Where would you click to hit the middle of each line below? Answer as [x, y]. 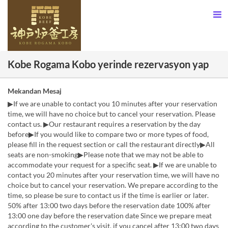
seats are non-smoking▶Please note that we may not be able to [106, 154]
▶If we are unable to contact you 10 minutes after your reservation [112, 104]
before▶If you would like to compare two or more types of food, [108, 134]
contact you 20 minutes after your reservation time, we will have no [113, 175]
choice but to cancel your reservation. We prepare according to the [113, 185]
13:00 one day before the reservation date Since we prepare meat [110, 216]
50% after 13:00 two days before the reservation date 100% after [109, 205]
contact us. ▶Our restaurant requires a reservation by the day [104, 124]
